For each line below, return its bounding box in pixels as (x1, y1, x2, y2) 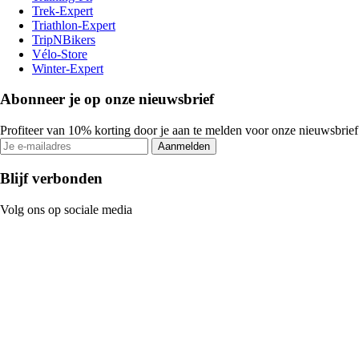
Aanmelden (158, 140, 210, 153)
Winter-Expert (32, 61, 103, 75)
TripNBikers (32, 32, 95, 46)
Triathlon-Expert (32, 18, 115, 32)
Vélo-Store (32, 46, 87, 61)
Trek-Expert (32, 3, 93, 18)
